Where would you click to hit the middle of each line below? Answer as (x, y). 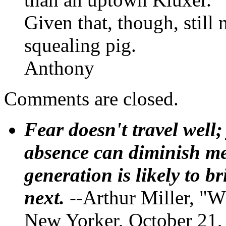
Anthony (59, 68)
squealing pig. (80, 45)
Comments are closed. (91, 98)
